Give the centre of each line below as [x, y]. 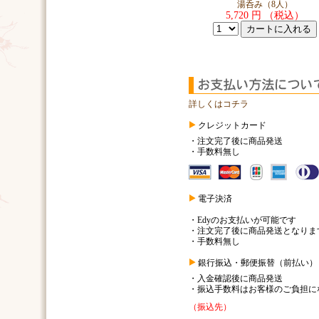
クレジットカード [231, 125]
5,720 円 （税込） [265, 15]
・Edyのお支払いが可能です [242, 220]
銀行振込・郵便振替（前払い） [257, 263]
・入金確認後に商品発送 [236, 278]
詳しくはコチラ [219, 104]
